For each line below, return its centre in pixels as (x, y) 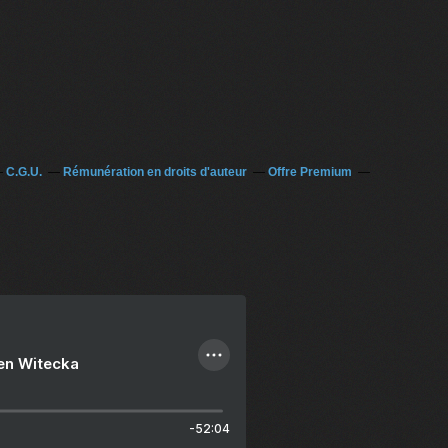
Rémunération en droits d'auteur (154, 171)
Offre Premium (309, 171)
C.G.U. (23, 171)
